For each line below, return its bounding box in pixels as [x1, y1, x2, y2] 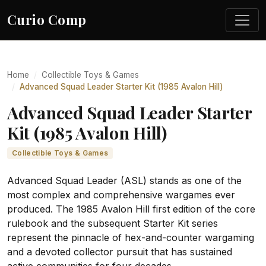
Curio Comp [7, 11, 87, 28]
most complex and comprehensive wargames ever [7, 189, 235, 201]
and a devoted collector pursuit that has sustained [7, 246, 232, 258]
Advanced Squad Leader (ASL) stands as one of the [7, 175, 242, 187]
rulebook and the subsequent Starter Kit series [7, 217, 218, 230]
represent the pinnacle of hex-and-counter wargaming [7, 232, 254, 244]
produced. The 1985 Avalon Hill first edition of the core [7, 203, 255, 216]
